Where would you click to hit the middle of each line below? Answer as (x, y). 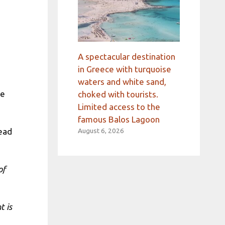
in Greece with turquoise (124, 69)
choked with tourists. (118, 94)
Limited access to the (119, 107)
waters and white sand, (122, 82)
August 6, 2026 (101, 131)
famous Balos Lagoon (119, 120)
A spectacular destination (126, 57)
